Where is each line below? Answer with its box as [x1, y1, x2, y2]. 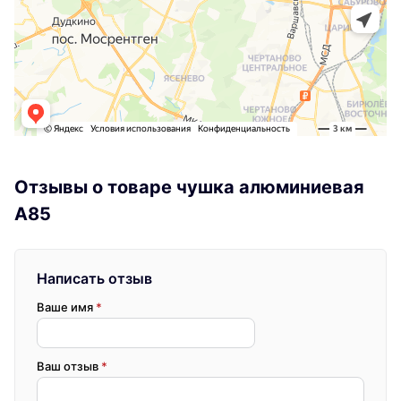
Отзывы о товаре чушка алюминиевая [14, 176, 364, 199]
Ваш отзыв [37, 359, 101, 374]
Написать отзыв [37, 269, 152, 288]
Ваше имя [37, 300, 96, 315]
